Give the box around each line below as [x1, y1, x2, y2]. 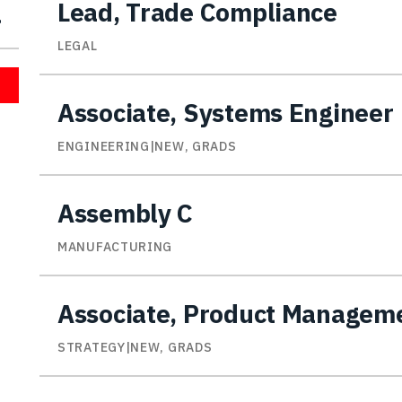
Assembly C [57, 197, 194, 231]
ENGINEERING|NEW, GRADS [57, 138, 237, 155]
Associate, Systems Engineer [57, 96, 394, 130]
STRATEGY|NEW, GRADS [57, 339, 213, 356]
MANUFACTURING [57, 239, 173, 256]
